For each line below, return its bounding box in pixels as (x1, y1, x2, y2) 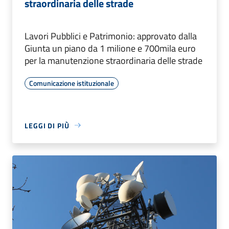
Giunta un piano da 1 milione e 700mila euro (25, 41, 196, 55)
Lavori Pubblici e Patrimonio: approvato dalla (25, 29, 197, 43)
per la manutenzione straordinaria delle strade (25, 53, 204, 67)
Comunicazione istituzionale (29, 77, 114, 88)
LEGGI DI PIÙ (25, 120, 70, 131)
